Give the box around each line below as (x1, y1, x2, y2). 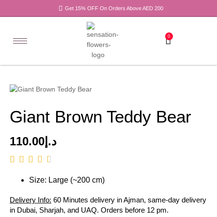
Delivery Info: (10, 196, 51, 204)
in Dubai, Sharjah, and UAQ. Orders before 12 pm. (10, 206, 169, 215)
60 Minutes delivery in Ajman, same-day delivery (51, 196, 206, 204)
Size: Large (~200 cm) (29, 176, 105, 185)
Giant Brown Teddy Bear (10, 107, 191, 126)
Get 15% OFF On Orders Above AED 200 (64, 5, 163, 11)
